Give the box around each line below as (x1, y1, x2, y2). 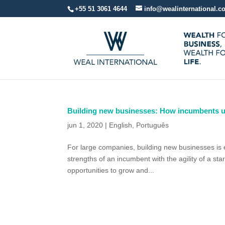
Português (136, 121, 169, 129)
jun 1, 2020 (67, 121, 103, 129)
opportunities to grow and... (67, 166, 155, 174)
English (109, 121, 133, 129)
